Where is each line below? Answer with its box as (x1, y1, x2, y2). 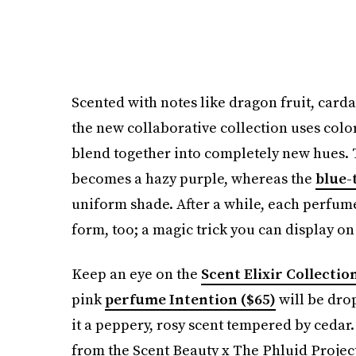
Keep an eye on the (71, 264, 201, 284)
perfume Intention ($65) (104, 289, 276, 310)
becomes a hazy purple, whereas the (71, 168, 315, 189)
